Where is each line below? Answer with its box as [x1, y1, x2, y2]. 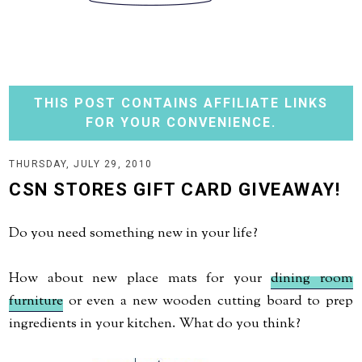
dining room [271, 269, 353, 288]
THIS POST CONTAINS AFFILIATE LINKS [34, 95, 328, 111]
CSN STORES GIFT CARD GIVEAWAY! [9, 179, 341, 200]
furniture [9, 292, 64, 311]
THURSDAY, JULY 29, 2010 [9, 158, 153, 170]
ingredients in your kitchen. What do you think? [9, 314, 301, 334]
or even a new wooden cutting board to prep [63, 292, 353, 311]
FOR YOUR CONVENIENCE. [86, 115, 276, 130]
